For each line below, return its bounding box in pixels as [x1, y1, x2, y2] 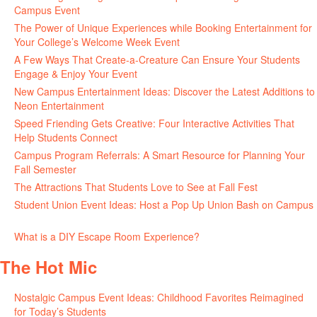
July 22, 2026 [107, 98, 167, 113]
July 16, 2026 [120, 130, 180, 144]
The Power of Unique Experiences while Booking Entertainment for [14, 21, 312, 35]
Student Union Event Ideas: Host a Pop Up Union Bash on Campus [14, 197, 313, 212]
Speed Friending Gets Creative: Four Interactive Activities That [14, 116, 294, 130]
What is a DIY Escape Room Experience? [14, 229, 200, 243]
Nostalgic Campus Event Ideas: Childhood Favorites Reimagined [14, 290, 304, 304]
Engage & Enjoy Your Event [14, 67, 137, 81]
